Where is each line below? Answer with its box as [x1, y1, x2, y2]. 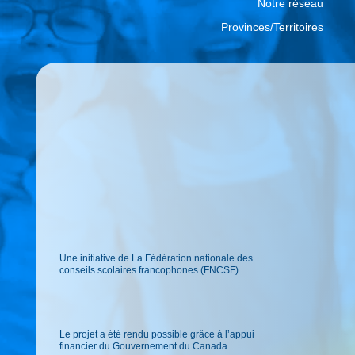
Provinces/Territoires [220, 20, 323, 33]
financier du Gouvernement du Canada [59, 340, 227, 352]
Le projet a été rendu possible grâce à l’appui [59, 328, 254, 340]
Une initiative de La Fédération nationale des [59, 252, 253, 264]
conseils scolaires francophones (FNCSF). [59, 264, 241, 276]
